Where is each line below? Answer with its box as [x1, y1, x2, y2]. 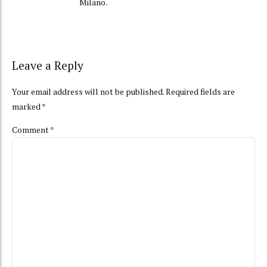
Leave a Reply [12, 57, 83, 73]
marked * [12, 100, 46, 112]
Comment [12, 123, 50, 135]
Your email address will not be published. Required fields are [12, 85, 235, 97]
